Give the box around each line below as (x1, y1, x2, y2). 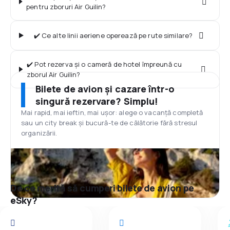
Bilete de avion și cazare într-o (35, 83, 175, 95)
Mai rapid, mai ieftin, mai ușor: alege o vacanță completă (21, 108, 203, 117)
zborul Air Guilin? (27, 70, 81, 79)
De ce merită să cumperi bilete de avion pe (10, 182, 194, 194)
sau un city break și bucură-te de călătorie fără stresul (21, 118, 198, 127)
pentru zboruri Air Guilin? (26, 2, 106, 11)
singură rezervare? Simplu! (35, 95, 159, 107)
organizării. (21, 128, 57, 138)
